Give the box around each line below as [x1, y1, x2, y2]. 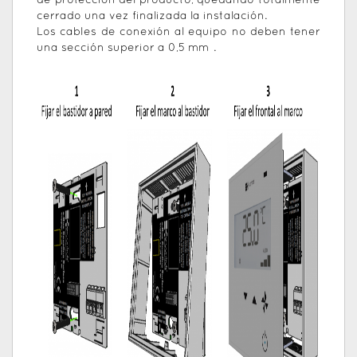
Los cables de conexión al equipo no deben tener [37, 27, 320, 38]
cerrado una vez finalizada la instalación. [37, 11, 267, 22]
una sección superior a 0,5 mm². [37, 43, 216, 54]
